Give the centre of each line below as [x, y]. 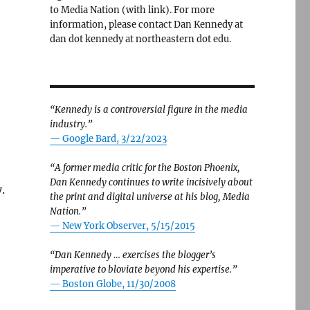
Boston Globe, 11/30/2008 [119, 284]
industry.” [71, 124]
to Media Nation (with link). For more [132, 10]
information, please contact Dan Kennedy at [146, 25]
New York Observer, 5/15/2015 [128, 226]
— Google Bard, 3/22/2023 [108, 139]
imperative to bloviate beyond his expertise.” [143, 270]
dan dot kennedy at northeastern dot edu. [140, 39]
